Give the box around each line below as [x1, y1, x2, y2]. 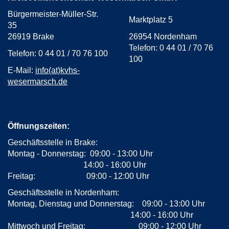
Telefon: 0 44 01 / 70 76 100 [8, 49, 108, 58]
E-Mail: [8, 66, 35, 75]
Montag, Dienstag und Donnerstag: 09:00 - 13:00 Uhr [8, 199, 205, 208]
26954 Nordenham [129, 32, 197, 41]
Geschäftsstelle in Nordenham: [8, 188, 119, 197]
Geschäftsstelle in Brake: [8, 138, 98, 147]
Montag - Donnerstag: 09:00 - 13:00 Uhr [8, 149, 153, 158]
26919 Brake [8, 32, 54, 41]
